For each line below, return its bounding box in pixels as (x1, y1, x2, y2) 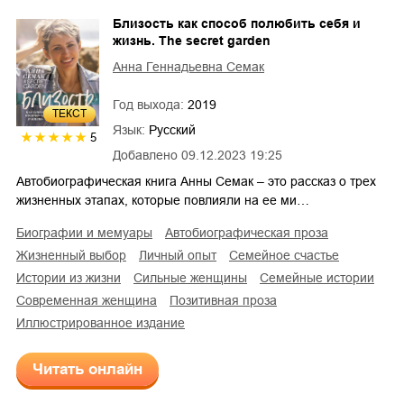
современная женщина (25, 293, 157, 308)
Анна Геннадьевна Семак (113, 60, 264, 75)
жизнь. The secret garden (113, 33, 271, 49)
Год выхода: (113, 97, 188, 113)
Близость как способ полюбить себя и (113, 16, 361, 32)
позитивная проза (179, 293, 277, 308)
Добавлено (113, 148, 178, 163)
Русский (149, 123, 196, 138)
